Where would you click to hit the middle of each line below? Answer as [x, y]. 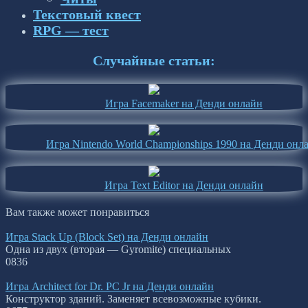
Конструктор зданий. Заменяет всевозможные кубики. [133, 299]
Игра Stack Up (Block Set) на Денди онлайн [107, 237]
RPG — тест [71, 30]
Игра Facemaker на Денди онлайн [184, 103]
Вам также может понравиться [77, 212]
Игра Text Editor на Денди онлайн [184, 185]
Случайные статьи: [154, 61]
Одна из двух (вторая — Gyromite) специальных [118, 250]
